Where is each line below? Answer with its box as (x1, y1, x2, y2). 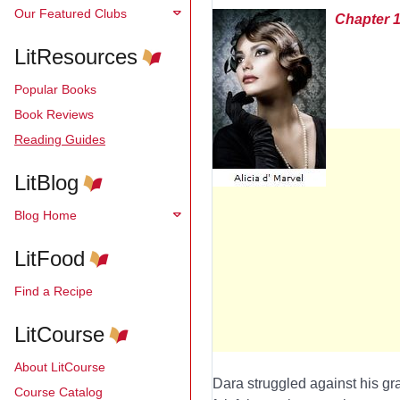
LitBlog (14, 171, 79, 195)
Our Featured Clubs (14, 5, 127, 21)
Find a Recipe (14, 283, 93, 298)
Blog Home (14, 207, 77, 222)
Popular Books (14, 81, 96, 96)
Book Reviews (14, 106, 94, 121)
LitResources (14, 45, 137, 69)
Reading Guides (14, 131, 105, 146)
